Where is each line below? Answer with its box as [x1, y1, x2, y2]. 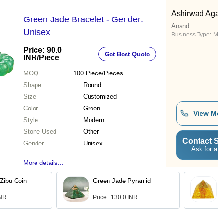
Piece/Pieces [85, 70, 123, 77]
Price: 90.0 [23, 46, 62, 54]
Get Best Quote [105, 50, 150, 58]
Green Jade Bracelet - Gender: [23, 15, 143, 25]
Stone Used [23, 128, 56, 136]
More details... [23, 159, 64, 167]
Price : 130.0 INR [93, 194, 138, 201]
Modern [83, 116, 104, 124]
